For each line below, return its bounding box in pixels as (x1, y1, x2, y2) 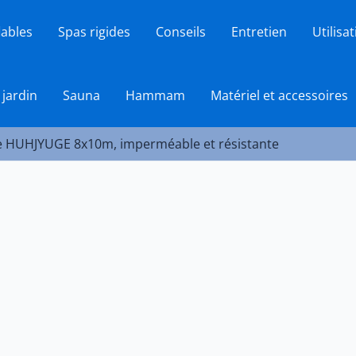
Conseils (156, 23, 206, 41)
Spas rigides (58, 23, 130, 41)
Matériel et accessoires (211, 87, 348, 104)
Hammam (126, 87, 185, 104)
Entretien (231, 23, 287, 41)
